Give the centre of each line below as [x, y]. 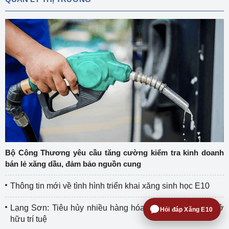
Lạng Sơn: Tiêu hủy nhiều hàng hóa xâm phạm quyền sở [117, 208]
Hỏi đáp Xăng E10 [186, 209]
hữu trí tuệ [29, 219]
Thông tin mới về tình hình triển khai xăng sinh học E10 [110, 186]
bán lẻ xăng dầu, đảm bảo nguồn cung [73, 164]
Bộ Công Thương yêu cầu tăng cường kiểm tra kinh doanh [114, 153]
